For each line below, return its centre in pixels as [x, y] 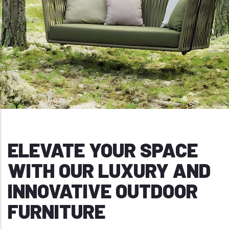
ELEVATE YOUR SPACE [103, 150]
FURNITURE [56, 211]
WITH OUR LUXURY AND [109, 170]
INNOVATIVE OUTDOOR [103, 191]
